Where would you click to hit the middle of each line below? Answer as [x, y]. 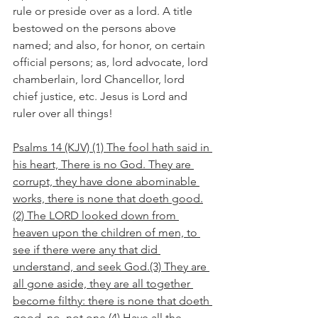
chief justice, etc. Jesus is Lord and [102, 96]
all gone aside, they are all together [103, 284]
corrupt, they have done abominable [106, 181]
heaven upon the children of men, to [106, 232]
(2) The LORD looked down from [96, 215]
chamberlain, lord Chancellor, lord [100, 79]
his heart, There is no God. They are [103, 164]
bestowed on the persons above [96, 28]
